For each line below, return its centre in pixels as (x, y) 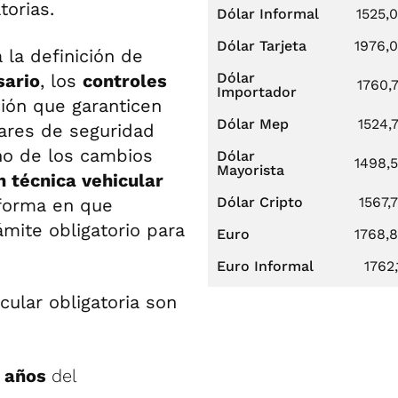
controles (125, 80)
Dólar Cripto (260, 202)
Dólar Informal (268, 14)
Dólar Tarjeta (262, 46)
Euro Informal (265, 266)
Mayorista (251, 170)
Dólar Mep (253, 124)
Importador (257, 92)
